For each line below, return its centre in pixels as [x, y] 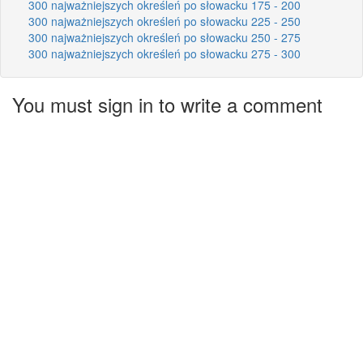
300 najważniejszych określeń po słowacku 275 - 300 [164, 53]
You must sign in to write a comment [167, 104]
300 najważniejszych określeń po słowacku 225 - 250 [164, 21]
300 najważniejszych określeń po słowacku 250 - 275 [164, 37]
